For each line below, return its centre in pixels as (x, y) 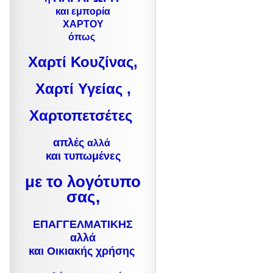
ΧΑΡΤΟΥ (83, 24)
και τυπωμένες (83, 156)
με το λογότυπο (83, 182)
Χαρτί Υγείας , (83, 89)
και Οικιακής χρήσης (83, 251)
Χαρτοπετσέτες (83, 115)
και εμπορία (83, 11)
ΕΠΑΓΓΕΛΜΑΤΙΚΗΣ (83, 224)
